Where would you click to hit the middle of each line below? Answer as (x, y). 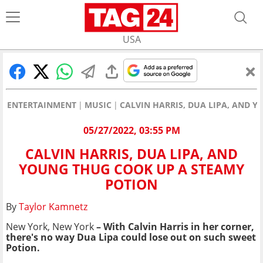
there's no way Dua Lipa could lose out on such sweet (131, 237)
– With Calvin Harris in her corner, (174, 227)
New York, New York (50, 227)
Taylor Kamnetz (53, 207)
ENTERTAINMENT (42, 105)
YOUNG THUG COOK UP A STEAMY (131, 169)
